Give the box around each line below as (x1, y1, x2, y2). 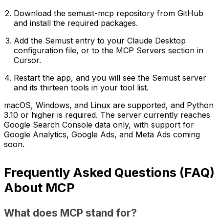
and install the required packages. (14, 18, 138, 28)
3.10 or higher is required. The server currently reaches (4, 109, 210, 120)
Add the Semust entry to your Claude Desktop (14, 35, 186, 45)
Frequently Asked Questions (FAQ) (4, 164, 215, 180)
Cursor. (14, 55, 41, 65)
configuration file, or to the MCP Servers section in (14, 45, 203, 55)
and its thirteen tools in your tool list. (14, 82, 149, 92)
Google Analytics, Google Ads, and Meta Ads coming (4, 129, 200, 139)
